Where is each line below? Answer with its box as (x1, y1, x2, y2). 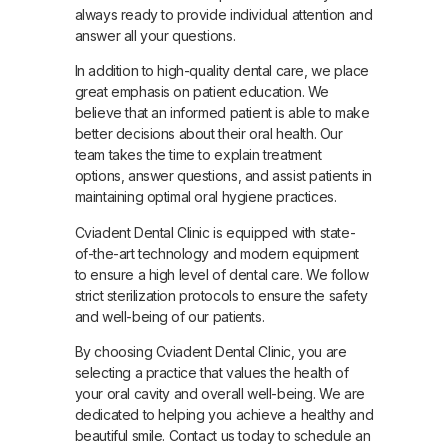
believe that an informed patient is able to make (74, 104, 370, 122)
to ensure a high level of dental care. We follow (74, 265, 369, 283)
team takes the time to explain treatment (74, 146, 322, 164)
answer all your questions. (74, 26, 236, 44)
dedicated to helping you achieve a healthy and (74, 405, 374, 423)
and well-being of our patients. (74, 307, 265, 325)
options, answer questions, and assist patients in (74, 167, 372, 185)
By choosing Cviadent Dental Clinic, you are (74, 342, 347, 360)
